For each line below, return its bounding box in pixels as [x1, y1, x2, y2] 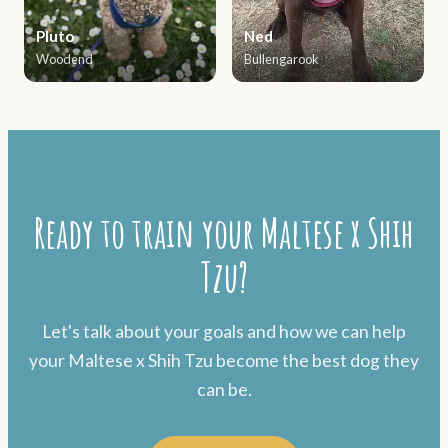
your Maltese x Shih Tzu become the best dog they [29, 350, 419, 372]
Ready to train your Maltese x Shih [34, 207, 414, 259]
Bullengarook [244, 51, 319, 68]
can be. [196, 379, 252, 401]
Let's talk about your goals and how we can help [42, 321, 406, 343]
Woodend [36, 51, 93, 68]
